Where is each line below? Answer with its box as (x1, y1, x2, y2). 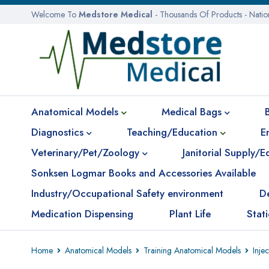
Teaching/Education (127, 125, 217, 139)
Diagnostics (31, 125, 83, 139)
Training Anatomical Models (144, 244, 241, 256)
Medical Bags (162, 104, 222, 119)
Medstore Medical (79, 8, 153, 20)
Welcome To (31, 8, 79, 20)
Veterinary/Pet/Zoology (31, 145, 139, 160)
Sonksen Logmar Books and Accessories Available (31, 166, 256, 180)
